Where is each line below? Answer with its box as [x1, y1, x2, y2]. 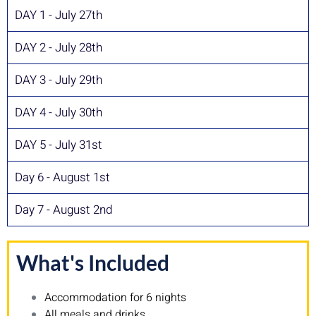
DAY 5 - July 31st [15, 135, 102, 154]
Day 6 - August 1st [15, 168, 110, 186]
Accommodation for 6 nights [44, 288, 189, 306]
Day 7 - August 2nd [15, 200, 112, 219]
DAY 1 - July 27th [15, 6, 102, 24]
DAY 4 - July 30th [15, 103, 102, 121]
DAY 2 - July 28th [15, 38, 102, 56]
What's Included [16, 249, 169, 275]
